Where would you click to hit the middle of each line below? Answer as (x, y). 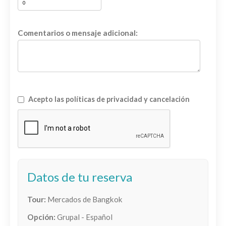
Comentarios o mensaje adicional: (78, 33)
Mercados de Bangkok (85, 199)
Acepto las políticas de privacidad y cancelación (109, 99)
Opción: (41, 217)
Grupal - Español (85, 217)
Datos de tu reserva (80, 177)
